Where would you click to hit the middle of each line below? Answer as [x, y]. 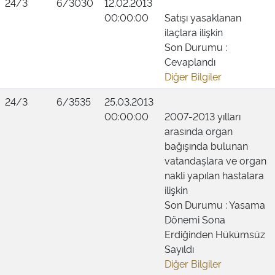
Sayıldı [179, 249]
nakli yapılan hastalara [214, 175]
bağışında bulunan [206, 145]
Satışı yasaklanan [203, 17]
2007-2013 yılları [203, 116]
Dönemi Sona [195, 219]
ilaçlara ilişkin [194, 32]
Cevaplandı [190, 61]
